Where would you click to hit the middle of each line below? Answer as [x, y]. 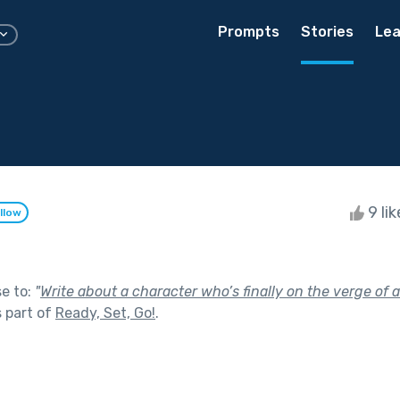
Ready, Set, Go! [105, 312]
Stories [327, 32]
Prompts [249, 32]
